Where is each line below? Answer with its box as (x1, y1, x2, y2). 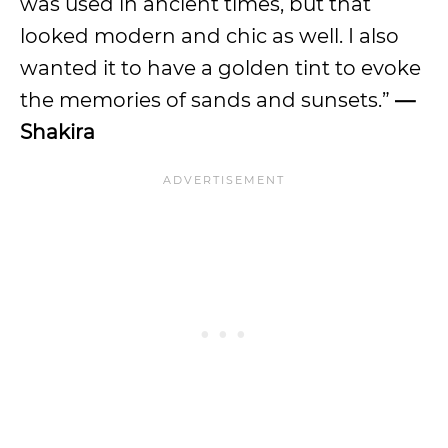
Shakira (20, 120, 95, 144)
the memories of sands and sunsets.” (20, 88, 390, 112)
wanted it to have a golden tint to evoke (20, 56, 421, 80)
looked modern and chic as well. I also (20, 24, 399, 48)
